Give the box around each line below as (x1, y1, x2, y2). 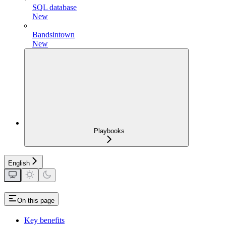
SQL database (32, 3, 77, 12)
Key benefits (24, 215, 65, 224)
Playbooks (93, 127, 125, 135)
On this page (17, 196, 54, 204)
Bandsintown (32, 30, 75, 39)
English (8, 159, 30, 167)
